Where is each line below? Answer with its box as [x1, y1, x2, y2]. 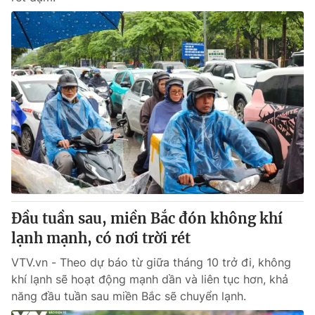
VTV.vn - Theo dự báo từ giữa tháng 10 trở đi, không [11, 255, 291, 269]
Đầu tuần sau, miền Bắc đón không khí [11, 210, 283, 227]
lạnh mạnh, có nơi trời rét [11, 229, 191, 247]
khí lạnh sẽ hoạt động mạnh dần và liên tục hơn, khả [11, 272, 288, 286]
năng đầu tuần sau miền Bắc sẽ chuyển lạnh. [11, 289, 246, 303]
